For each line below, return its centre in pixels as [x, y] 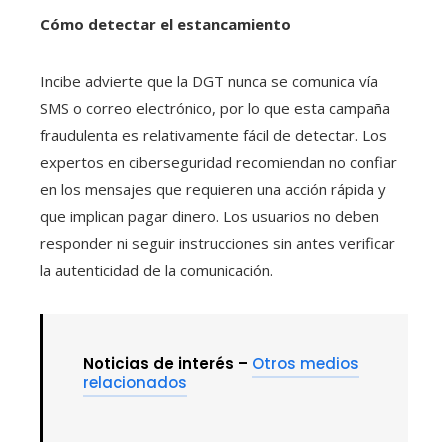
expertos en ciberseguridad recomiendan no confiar [218, 161]
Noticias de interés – [167, 363]
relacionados [135, 382]
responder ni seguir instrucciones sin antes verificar [217, 242]
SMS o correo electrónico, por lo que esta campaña [215, 107]
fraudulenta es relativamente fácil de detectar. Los [213, 134]
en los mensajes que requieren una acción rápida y [213, 188]
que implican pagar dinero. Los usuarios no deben [209, 215]
